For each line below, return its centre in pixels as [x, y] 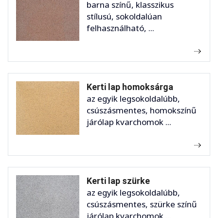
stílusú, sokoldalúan [124, 17]
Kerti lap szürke [118, 181]
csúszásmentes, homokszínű [142, 110]
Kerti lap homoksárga [130, 87]
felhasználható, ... [120, 28]
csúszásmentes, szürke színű [142, 204]
